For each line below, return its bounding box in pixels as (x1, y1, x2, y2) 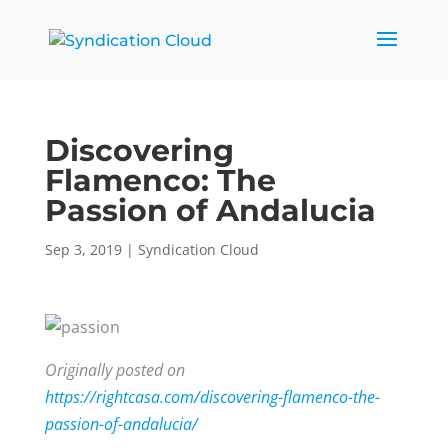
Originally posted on (44, 359, 185, 381)
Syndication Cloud (137, 240, 259, 259)
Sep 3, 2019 (44, 240, 122, 259)
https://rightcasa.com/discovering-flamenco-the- (44, 386, 380, 408)
